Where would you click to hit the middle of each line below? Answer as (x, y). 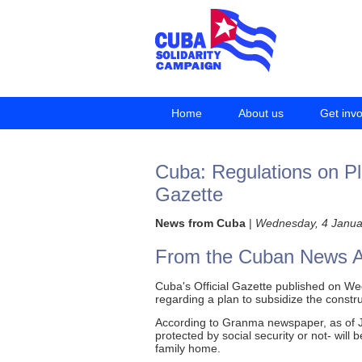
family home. (188, 348)
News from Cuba (200, 223)
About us (261, 113)
